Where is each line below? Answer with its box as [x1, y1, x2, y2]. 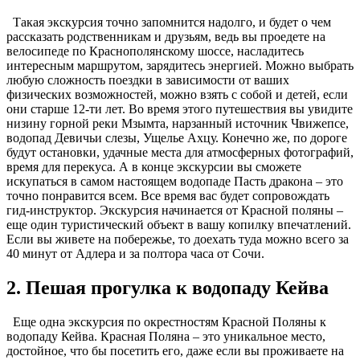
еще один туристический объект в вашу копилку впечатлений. [6, 217, 351, 231]
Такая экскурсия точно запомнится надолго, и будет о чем [6, 14, 331, 29]
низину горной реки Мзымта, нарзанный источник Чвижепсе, [6, 116, 349, 130]
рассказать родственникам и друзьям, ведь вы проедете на [6, 29, 325, 43]
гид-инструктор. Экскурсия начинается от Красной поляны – [6, 202, 343, 217]
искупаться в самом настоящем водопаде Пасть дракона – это [6, 174, 343, 188]
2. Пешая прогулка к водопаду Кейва [6, 276, 329, 298]
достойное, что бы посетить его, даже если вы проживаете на [6, 343, 344, 358]
